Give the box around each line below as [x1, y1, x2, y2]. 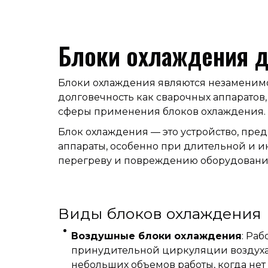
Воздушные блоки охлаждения [71, 230, 242, 242]
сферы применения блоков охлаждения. [58, 105, 266, 117]
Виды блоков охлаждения [58, 204, 261, 223]
